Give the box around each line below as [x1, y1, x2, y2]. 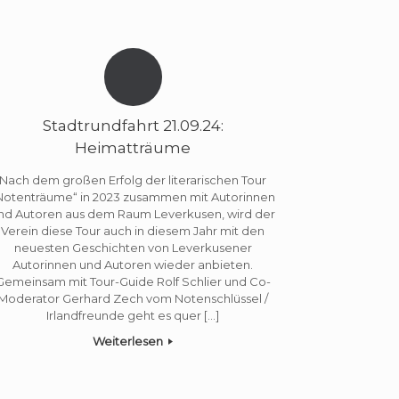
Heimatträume [75, 139, 191, 158]
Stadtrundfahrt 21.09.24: [42, 117, 224, 135]
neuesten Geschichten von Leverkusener [13, 240, 252, 255]
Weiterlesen [93, 333, 167, 348]
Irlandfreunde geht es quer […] [46, 307, 220, 322]
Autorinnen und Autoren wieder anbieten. [12, 256, 254, 272]
